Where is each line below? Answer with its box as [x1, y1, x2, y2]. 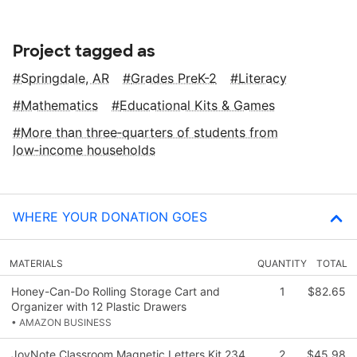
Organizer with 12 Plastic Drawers [11, 299, 186, 313]
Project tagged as [13, 40, 155, 61]
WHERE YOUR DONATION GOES [13, 208, 207, 225]
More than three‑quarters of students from [21, 124, 278, 140]
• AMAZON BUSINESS [11, 316, 112, 328]
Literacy [238, 69, 287, 86]
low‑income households [13, 141, 155, 158]
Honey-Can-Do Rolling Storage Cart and [11, 284, 220, 298]
